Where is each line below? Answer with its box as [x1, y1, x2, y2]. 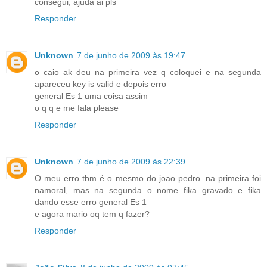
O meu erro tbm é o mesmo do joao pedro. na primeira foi [35, 173, 261, 183]
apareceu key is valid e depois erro [35, 79, 166, 89]
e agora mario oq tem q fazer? [35, 209, 150, 219]
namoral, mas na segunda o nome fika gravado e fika [35, 185, 261, 195]
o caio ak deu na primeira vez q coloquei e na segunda [35, 67, 261, 77]
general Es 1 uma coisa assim [35, 91, 148, 101]
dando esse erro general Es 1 [35, 197, 147, 207]
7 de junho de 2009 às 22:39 [77, 156, 185, 166]
